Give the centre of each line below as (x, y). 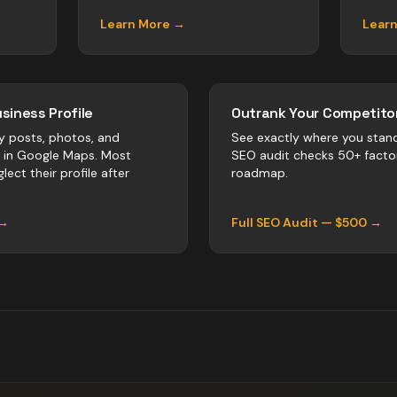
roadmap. (260, 173)
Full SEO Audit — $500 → (307, 222)
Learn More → (143, 24)
